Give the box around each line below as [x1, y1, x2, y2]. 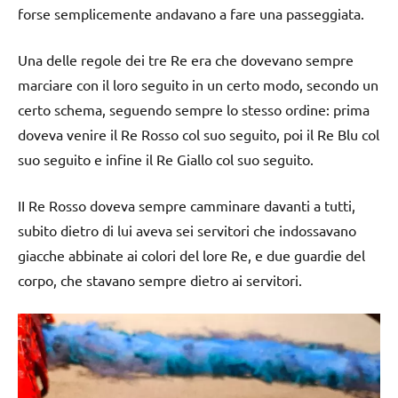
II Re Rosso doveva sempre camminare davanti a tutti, [18, 196, 355, 215]
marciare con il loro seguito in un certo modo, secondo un [18, 76, 378, 94]
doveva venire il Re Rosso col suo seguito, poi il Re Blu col [18, 125, 379, 144]
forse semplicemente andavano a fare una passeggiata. [18, 4, 364, 23]
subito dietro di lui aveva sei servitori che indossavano [18, 221, 356, 240]
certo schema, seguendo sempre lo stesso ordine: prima [18, 100, 370, 119]
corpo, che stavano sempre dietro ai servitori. [18, 271, 302, 290]
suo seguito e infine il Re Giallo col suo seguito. [18, 150, 314, 169]
